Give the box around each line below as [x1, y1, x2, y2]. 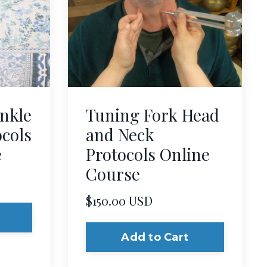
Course [85, 163, 140, 185]
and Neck [85, 123, 154, 146]
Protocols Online [85, 143, 210, 166]
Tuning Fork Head [85, 104, 219, 126]
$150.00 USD [85, 192, 153, 209]
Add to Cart [121, 230, 189, 244]
